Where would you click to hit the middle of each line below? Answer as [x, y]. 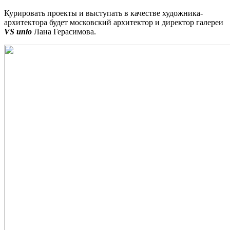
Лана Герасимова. [64, 31]
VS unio [18, 31]
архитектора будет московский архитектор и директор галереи [114, 22]
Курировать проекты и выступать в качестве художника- [103, 13]
